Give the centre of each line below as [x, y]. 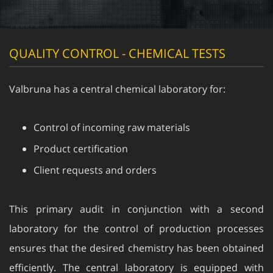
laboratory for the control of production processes [136, 216]
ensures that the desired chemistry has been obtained [136, 236]
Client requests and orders [95, 158]
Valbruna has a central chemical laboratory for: [117, 77]
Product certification [81, 136]
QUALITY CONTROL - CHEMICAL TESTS [117, 41]
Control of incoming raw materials [112, 115]
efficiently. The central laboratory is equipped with [136, 255]
